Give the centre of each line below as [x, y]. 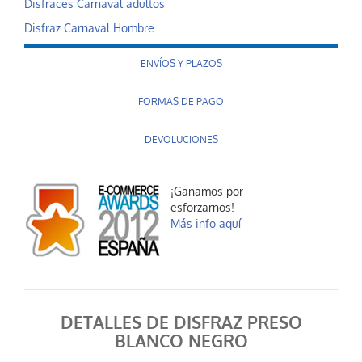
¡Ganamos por [207, 192]
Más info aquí [206, 224]
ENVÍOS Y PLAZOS [181, 64]
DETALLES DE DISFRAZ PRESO [181, 323]
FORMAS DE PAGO [181, 102]
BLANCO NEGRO [181, 342]
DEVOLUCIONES [181, 140]
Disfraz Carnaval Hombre [89, 28]
